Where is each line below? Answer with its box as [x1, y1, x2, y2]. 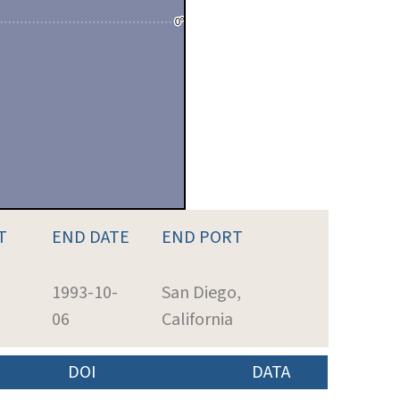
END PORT [162, 224, 243, 250]
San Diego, [162, 279, 241, 305]
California [162, 306, 233, 332]
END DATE [52, 224, 129, 250]
